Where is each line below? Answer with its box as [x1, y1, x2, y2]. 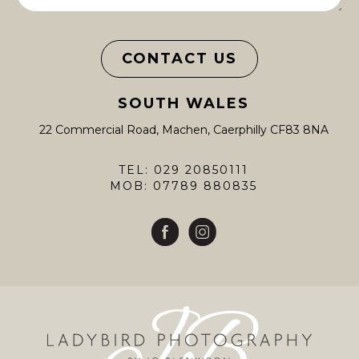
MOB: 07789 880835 [110, 179, 257, 193]
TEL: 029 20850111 [119, 163, 248, 177]
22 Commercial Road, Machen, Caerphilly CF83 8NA [38, 123, 329, 137]
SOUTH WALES [118, 95, 249, 112]
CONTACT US [122, 50, 237, 67]
